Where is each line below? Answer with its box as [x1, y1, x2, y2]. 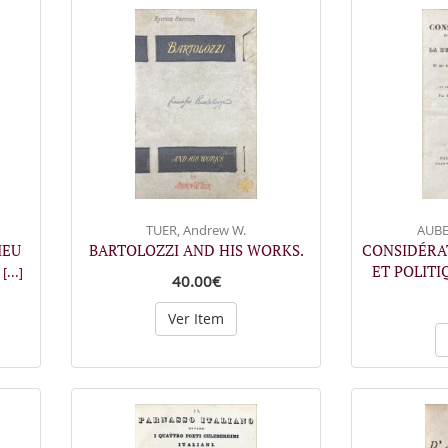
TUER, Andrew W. [146, 221, 246, 239]
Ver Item [168, 309, 224, 328]
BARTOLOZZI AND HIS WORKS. [88, 240, 304, 260]
